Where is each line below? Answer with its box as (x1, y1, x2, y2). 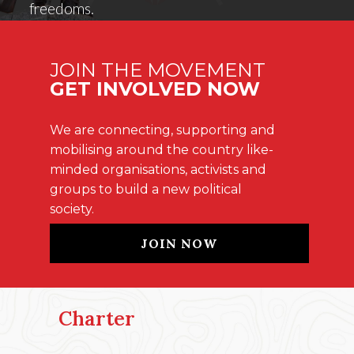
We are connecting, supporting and (49, 122, 275, 137)
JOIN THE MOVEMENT (49, 58, 265, 81)
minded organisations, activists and (49, 161, 266, 177)
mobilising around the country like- (49, 141, 273, 157)
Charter (58, 306, 135, 332)
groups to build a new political (49, 181, 242, 197)
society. (49, 201, 94, 217)
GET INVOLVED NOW (49, 77, 260, 100)
